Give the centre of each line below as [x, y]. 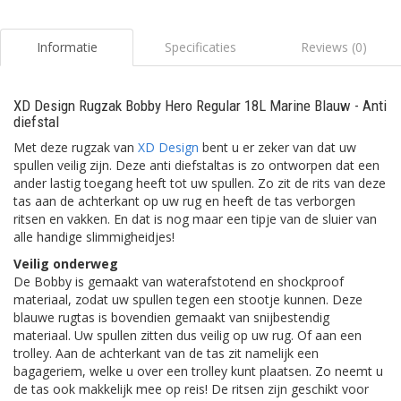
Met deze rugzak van [76, 147]
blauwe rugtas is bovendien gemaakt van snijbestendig [171, 317]
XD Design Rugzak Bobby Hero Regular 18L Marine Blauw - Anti [200, 106]
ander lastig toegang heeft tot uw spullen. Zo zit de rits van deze [200, 183]
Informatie [67, 47]
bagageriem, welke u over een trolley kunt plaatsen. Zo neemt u [198, 371]
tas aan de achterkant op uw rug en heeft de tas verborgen [184, 201]
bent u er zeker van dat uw [277, 147]
